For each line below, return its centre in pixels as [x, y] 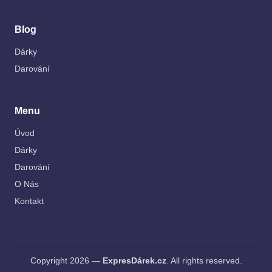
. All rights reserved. [204, 261]
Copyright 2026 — [66, 261]
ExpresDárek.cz [134, 261]
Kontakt [29, 202]
